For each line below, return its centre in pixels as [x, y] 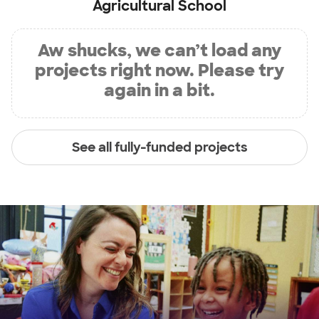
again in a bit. [159, 90]
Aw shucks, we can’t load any [159, 50]
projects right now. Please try [159, 70]
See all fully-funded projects [159, 147]
